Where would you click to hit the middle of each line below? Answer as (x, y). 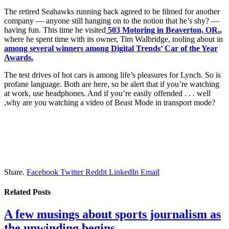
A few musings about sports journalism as (112, 214)
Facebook (42, 172)
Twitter (72, 172)
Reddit (96, 172)
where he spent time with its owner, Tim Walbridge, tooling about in (113, 39)
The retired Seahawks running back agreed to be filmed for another (112, 11)
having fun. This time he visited (55, 30)
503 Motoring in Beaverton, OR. (163, 30)
